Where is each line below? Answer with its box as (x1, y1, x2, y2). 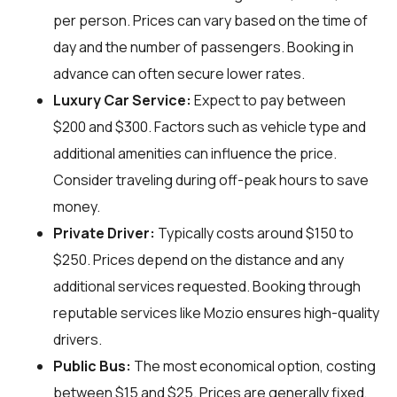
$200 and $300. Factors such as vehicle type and (53, 117, 366, 137)
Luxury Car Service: (53, 90, 191, 111)
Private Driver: (53, 223, 155, 244)
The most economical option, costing (131, 356, 376, 377)
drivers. (53, 330, 102, 350)
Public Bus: (53, 356, 131, 377)
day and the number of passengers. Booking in (53, 37, 354, 58)
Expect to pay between (191, 90, 346, 111)
